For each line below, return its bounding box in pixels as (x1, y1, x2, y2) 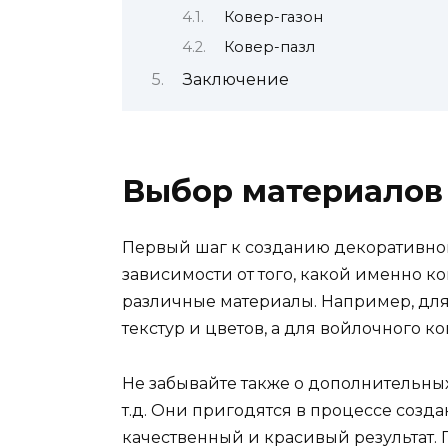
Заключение (182, 70, 289, 90)
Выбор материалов (122, 172, 443, 211)
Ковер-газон (223, 8, 323, 27)
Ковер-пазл (223, 37, 315, 56)
